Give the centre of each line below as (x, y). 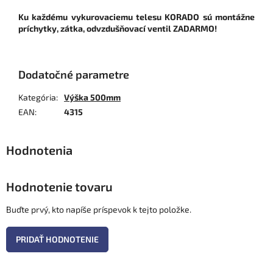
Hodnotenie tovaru (59, 187)
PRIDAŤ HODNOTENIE (57, 239)
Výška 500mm (92, 97)
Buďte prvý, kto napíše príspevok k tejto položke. (99, 209)
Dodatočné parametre (74, 75)
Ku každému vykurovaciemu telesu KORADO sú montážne (136, 17)
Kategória (37, 97)
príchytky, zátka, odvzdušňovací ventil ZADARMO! (118, 29)
